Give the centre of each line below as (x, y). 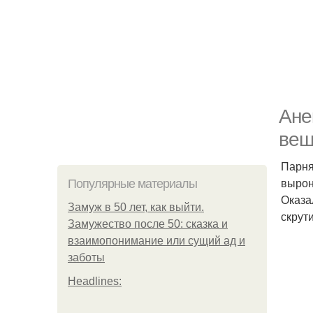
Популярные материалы (132, 184)
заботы (86, 257)
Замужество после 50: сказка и (148, 224)
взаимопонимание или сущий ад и (156, 241)
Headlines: (95, 281)
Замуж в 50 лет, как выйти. (136, 207)
